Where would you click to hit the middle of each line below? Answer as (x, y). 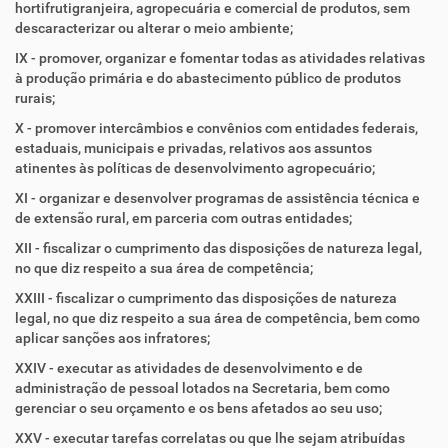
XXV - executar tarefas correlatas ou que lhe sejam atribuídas (210, 438)
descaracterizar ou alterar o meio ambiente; (154, 28)
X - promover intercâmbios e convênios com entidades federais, (216, 128)
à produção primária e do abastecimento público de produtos (208, 78)
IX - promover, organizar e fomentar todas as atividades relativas (220, 58)
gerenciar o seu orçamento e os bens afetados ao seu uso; (198, 408)
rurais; (35, 98)
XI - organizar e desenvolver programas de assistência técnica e (217, 198)
